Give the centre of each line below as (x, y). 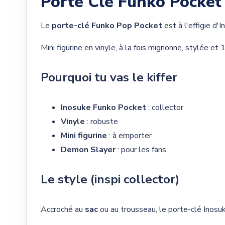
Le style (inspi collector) (110, 180)
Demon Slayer (88, 150)
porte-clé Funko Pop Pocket (107, 26)
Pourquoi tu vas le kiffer (109, 78)
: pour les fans (141, 150)
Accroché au (63, 210)
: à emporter (129, 136)
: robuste (101, 122)
